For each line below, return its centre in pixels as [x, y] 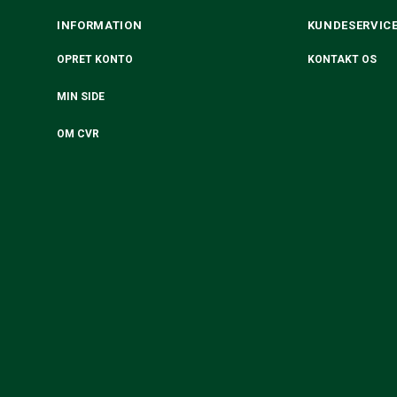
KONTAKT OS [342, 59]
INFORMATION [100, 25]
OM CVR [78, 134]
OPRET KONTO [95, 59]
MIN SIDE [81, 97]
